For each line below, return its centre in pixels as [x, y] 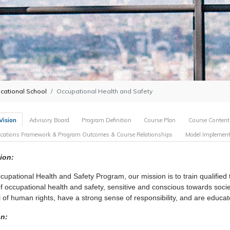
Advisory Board [49, 120]
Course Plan [160, 120]
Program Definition [106, 120]
